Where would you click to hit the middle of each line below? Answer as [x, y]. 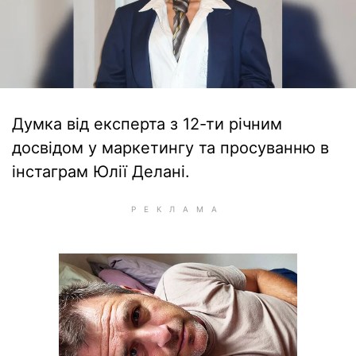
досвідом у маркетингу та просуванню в [170, 148]
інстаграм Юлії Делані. [101, 172]
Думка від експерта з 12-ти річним [147, 124]
